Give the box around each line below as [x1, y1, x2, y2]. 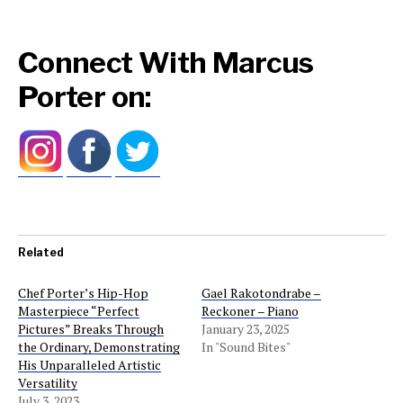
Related [18, 245, 64, 259]
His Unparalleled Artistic [18, 355, 161, 373]
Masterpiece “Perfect [18, 301, 139, 319]
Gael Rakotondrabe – [201, 283, 321, 301]
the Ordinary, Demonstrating [18, 337, 180, 355]
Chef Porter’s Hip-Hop [18, 283, 148, 301]
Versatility [18, 373, 77, 391]
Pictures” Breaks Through [18, 319, 164, 337]
